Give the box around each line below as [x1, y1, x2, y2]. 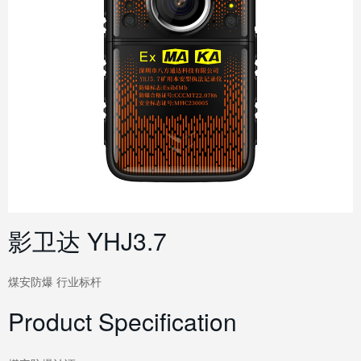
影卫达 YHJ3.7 [8, 222, 167, 258]
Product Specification [8, 303, 237, 338]
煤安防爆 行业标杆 [8, 272, 102, 289]
